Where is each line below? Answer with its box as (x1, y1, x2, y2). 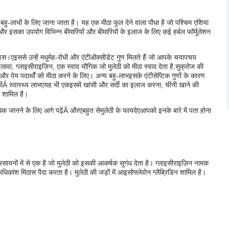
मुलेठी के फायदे (100, 106, 137, 114)
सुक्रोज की (175, 62, 203, 71)
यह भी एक (44, 80, 70, 89)
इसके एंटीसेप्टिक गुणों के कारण (129, 71, 205, 80)
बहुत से (82, 106, 100, 114)
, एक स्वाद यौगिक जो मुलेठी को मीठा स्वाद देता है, (53, 62, 175, 71)
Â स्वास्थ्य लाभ (3, 80, 41, 89)
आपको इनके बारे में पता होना (140, 106, 211, 114)
